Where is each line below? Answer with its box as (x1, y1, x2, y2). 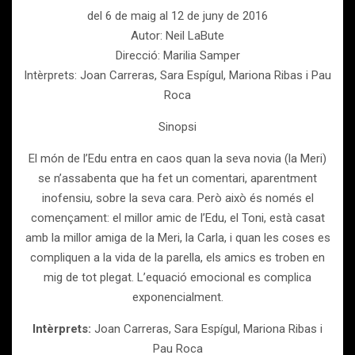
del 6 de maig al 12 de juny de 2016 (87, 9, 268, 23)
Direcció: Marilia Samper (115, 48, 240, 63)
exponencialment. (132, 290, 223, 304)
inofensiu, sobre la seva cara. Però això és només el (41, 191, 314, 205)
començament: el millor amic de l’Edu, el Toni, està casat (30, 211, 325, 225)
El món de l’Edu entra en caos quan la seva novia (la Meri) (29, 151, 326, 166)
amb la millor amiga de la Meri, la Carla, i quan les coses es (25, 231, 330, 245)
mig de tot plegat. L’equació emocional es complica (44, 270, 311, 284)
